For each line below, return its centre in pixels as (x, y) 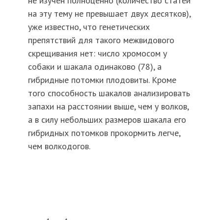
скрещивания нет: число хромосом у (97, 54)
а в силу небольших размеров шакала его (107, 120)
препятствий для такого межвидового (101, 40)
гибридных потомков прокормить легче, (104, 133)
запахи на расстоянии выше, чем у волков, (108, 107)
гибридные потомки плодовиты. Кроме (102, 80)
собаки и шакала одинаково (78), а (95, 67)
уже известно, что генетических (89, 27)
